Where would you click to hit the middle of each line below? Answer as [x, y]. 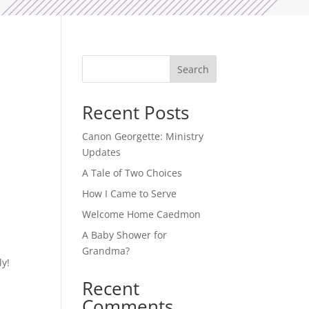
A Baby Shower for [125, 235]
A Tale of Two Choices [132, 172]
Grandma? [106, 250]
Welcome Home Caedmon [142, 214]
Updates [102, 152]
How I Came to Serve [130, 193]
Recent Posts [136, 112]
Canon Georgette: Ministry [143, 136]
